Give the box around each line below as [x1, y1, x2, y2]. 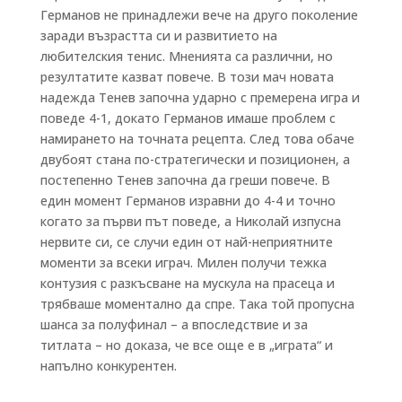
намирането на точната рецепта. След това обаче [39, 129, 354, 147]
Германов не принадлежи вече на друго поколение [39, 5, 358, 23]
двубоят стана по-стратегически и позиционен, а [39, 150, 350, 168]
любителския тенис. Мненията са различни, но [39, 47, 333, 65]
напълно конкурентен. [39, 356, 177, 374]
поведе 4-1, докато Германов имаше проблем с [39, 109, 336, 127]
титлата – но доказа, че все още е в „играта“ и [39, 336, 333, 354]
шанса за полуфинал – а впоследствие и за [39, 315, 308, 333]
